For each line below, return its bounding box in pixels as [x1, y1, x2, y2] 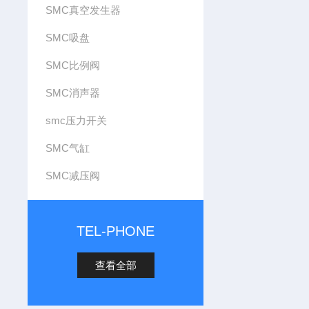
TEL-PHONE [77, 223, 155, 239]
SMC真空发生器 [45, 4, 121, 16]
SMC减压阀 [45, 170, 100, 181]
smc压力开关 [45, 114, 107, 126]
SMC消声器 [45, 87, 100, 99]
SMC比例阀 [45, 59, 100, 71]
